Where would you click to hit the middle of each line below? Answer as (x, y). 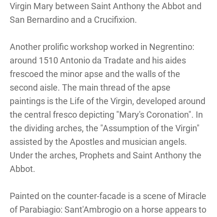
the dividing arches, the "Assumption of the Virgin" (105, 128)
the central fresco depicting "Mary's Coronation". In (106, 114)
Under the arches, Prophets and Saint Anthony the (106, 155)
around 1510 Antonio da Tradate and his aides (98, 60)
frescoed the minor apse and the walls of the (95, 74)
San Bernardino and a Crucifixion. (73, 19)
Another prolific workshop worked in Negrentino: (102, 46)
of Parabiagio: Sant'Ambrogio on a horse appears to (108, 209)
